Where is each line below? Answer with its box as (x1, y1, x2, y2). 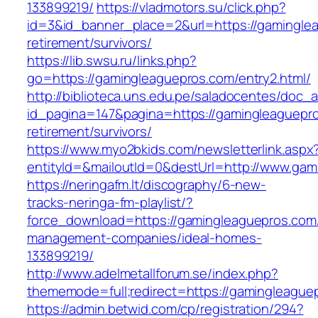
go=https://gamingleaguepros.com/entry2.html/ (27, 69, 311, 88)
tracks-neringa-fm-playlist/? (27, 193, 194, 212)
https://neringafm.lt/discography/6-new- (27, 175, 267, 194)
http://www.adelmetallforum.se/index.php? (27, 264, 278, 283)
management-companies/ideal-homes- (27, 229, 262, 248)
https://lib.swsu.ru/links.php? (27, 51, 197, 70)
